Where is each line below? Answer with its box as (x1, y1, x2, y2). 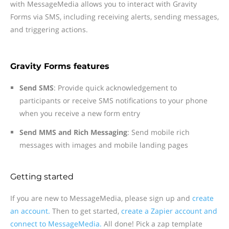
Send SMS (19, 83, 54, 93)
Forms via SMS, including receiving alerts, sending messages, (10, 12, 219, 21)
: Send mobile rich (127, 127, 190, 137)
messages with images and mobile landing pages (19, 140, 188, 150)
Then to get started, (50, 206, 121, 216)
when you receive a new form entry (19, 108, 140, 118)
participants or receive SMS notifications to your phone (19, 96, 208, 105)
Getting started (10, 172, 74, 181)
